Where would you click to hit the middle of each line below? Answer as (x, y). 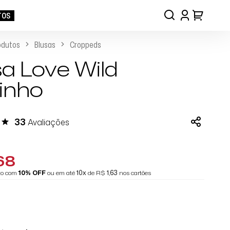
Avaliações (47, 122)
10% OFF (32, 173)
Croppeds (85, 45)
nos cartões (134, 173)
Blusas (45, 45)
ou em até (61, 173)
